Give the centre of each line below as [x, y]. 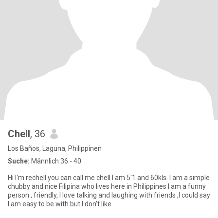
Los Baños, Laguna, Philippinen [55, 148]
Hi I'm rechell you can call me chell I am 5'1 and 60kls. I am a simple [109, 178]
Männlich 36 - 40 [55, 161]
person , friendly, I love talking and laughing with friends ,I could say [109, 195]
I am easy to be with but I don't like [60, 204]
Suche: [19, 161]
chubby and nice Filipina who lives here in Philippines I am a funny [88, 186]
